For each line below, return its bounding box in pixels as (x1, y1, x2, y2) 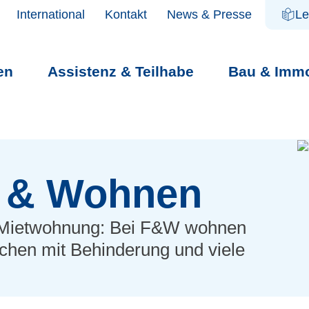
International (17, 8, 86, 21)
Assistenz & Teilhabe (48, 63, 194, 79)
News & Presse (166, 8, 252, 21)
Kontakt (105, 8, 148, 21)
